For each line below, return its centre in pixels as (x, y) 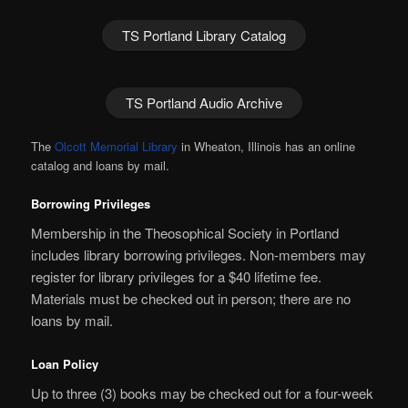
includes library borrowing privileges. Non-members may (199, 255)
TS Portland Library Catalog (204, 35)
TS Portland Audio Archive (204, 102)
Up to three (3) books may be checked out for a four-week (203, 393)
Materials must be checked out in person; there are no (191, 299)
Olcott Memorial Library (117, 146)
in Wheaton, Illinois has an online (267, 146)
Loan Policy (65, 363)
